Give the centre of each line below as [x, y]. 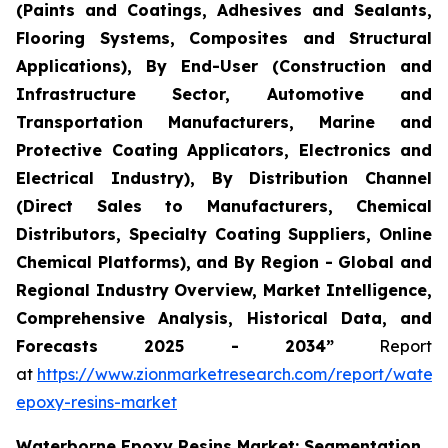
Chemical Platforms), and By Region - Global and [224, 262]
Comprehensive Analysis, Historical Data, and [224, 318]
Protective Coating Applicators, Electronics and [224, 150]
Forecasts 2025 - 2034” [175, 346]
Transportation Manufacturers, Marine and [224, 122]
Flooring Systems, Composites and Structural [224, 38]
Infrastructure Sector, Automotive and [224, 94]
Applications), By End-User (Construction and [224, 66]
